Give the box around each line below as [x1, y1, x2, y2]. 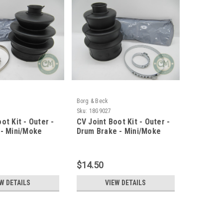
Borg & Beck [76, 98, 109, 105]
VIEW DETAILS [105, 179, 146, 187]
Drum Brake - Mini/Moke [76, 126, 161, 136]
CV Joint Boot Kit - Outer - [76, 117, 170, 127]
